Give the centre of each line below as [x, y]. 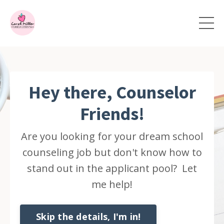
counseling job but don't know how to [112, 152]
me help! [112, 184]
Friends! [112, 113]
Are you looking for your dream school [112, 136]
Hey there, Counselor [112, 92]
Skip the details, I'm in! [88, 217]
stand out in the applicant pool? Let [112, 168]
